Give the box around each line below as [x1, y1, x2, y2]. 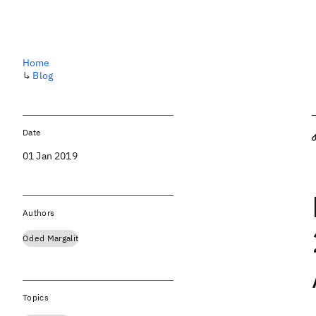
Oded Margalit [23, 233, 79, 243]
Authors [23, 207, 55, 218]
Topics [23, 292, 49, 303]
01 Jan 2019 [23, 150, 78, 162]
